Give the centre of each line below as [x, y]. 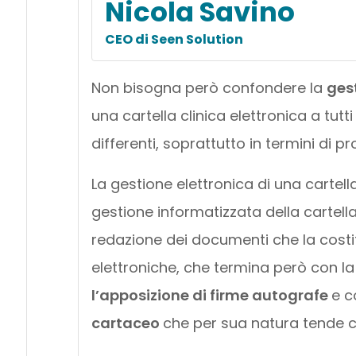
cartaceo [127, 323]
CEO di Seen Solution [174, 39]
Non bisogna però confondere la [209, 87]
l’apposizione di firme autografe [211, 295]
